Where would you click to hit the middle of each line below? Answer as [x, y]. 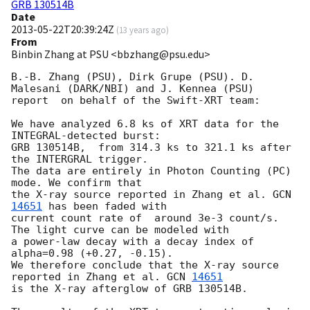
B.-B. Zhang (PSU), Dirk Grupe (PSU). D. [133, 77]
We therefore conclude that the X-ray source [145, 265]
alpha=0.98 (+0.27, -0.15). [95, 254]
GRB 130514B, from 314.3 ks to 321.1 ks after [151, 148]
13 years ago [143, 30]
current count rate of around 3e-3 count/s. [145, 218]
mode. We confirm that [80, 183]
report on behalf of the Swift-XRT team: [136, 101]
